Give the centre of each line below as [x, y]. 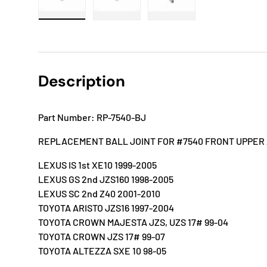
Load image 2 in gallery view [175, 25]
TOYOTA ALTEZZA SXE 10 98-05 [102, 251]
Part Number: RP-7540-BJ [92, 117]
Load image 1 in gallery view [119, 25]
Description [82, 81]
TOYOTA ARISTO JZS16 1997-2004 [106, 208]
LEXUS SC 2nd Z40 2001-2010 [99, 194]
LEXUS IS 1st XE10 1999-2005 [97, 165]
